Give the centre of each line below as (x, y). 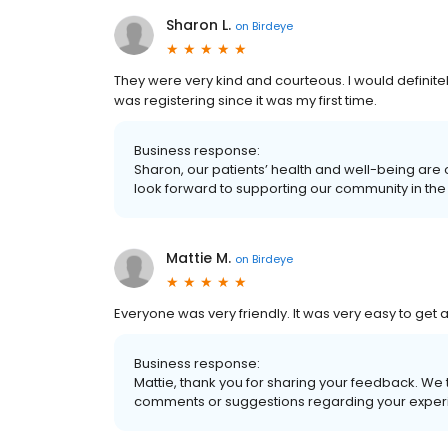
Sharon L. (198, 25)
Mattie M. (198, 258)
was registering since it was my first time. (245, 100)
